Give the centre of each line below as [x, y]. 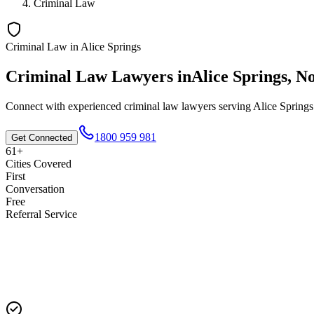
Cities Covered [39, 163]
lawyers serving [216, 106]
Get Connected [42, 137]
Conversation [35, 189]
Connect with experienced [65, 106]
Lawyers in [149, 76]
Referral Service [41, 214]
